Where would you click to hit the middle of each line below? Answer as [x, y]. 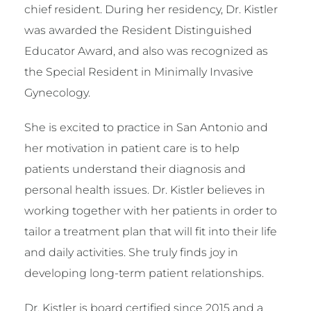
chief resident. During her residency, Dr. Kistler [151, 10]
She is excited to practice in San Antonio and [146, 128]
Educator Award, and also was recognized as [146, 51]
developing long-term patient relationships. [144, 274]
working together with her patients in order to [151, 211]
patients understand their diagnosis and [135, 169]
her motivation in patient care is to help [132, 149]
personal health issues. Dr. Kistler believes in [145, 190]
